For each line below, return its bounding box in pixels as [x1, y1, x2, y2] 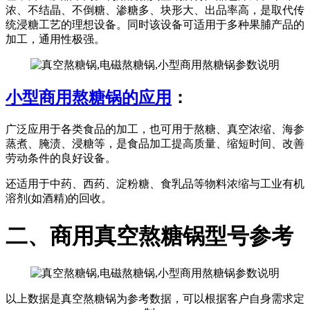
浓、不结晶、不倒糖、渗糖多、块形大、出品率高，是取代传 [6, 4, 304, 17]
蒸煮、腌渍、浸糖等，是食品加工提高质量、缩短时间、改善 [6, 138, 304, 150]
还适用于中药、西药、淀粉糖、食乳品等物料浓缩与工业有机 [6, 178, 304, 190]
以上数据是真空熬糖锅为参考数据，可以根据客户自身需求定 [6, 293, 304, 305]
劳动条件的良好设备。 [6, 152, 116, 165]
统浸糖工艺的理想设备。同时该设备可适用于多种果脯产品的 [6, 19, 304, 31]
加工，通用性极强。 [6, 33, 105, 46]
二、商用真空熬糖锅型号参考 [6, 223, 293, 248]
